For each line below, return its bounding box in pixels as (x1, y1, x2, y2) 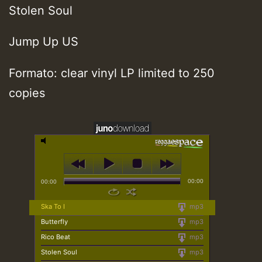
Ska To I (41, 202, 65, 211)
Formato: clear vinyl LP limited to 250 (9, 66, 215, 81)
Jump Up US (9, 35, 78, 49)
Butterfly (41, 217, 68, 226)
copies (9, 86, 49, 101)
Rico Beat (41, 232, 70, 241)
